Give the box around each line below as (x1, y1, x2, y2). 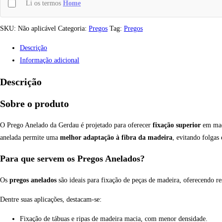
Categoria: (58, 25, 89, 33)
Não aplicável (18, 25, 56, 33)
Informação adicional (20, 56, 79, 64)
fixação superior (153, 121, 201, 129)
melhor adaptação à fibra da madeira (60, 134, 172, 142)
